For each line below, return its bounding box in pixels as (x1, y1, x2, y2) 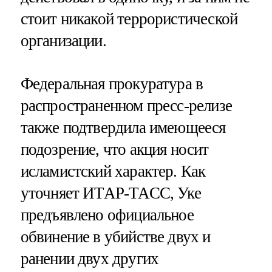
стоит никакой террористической (20, 9, 238, 28)
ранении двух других (20, 249, 159, 268)
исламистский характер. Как (20, 161, 206, 180)
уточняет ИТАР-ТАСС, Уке (20, 183, 201, 202)
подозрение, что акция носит (20, 140, 209, 158)
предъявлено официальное (20, 205, 194, 224)
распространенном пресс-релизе (20, 96, 232, 115)
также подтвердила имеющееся (20, 118, 226, 137)
